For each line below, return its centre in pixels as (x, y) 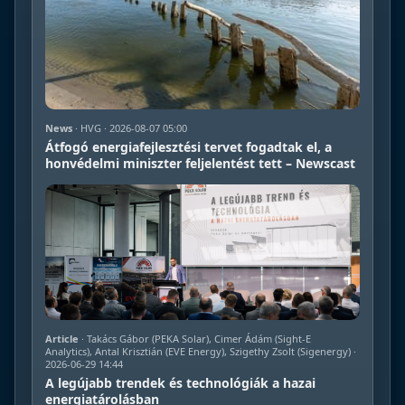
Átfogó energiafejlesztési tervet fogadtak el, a (188, 146)
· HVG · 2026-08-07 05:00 (130, 127)
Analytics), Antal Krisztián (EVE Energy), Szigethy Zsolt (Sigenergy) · (201, 351)
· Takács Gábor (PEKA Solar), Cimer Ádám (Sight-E (195, 338)
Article (62, 338)
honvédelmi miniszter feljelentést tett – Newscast (200, 163)
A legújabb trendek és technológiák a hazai (180, 382)
